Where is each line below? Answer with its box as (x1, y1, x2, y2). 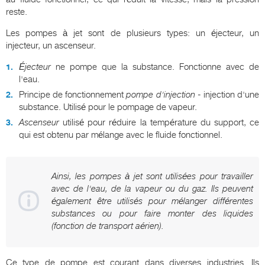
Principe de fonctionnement (19, 89, 127, 101)
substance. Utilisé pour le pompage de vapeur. (19, 102, 197, 113)
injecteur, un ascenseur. (6, 40, 96, 51)
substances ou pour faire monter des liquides (51, 208, 253, 219)
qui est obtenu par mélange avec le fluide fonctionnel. (19, 130, 222, 141)
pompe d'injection (126, 89, 195, 101)
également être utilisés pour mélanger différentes (51, 196, 253, 207)
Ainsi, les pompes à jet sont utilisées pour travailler (51, 171, 253, 182)
